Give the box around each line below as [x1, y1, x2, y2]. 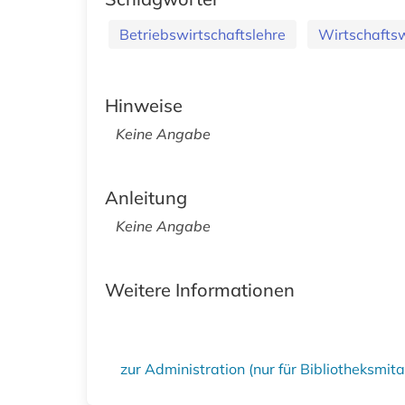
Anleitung [105, 185, 187, 209]
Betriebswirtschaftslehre [119, 24, 286, 43]
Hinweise [105, 93, 183, 117]
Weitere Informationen [105, 278, 295, 301]
